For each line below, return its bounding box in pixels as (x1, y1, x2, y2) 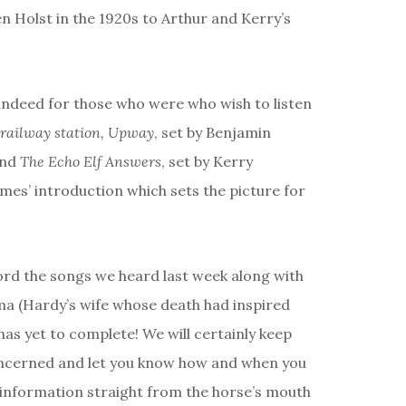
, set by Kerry (161, 152, 253, 171)
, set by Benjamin (154, 123, 271, 142)
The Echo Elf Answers (20, 152, 161, 171)
